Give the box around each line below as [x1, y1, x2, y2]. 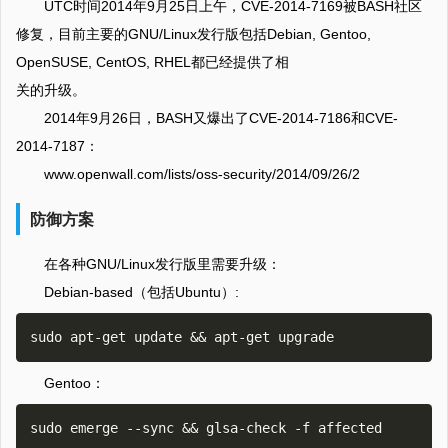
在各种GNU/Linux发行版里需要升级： [44, 256, 281, 272]
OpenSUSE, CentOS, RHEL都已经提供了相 [16, 54, 289, 70]
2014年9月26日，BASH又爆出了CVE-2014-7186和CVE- [44, 110, 398, 126]
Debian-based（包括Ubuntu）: [44, 284, 239, 300]
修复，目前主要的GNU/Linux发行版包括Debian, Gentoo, [16, 26, 371, 42]
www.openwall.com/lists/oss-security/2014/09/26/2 [44, 166, 360, 182]
